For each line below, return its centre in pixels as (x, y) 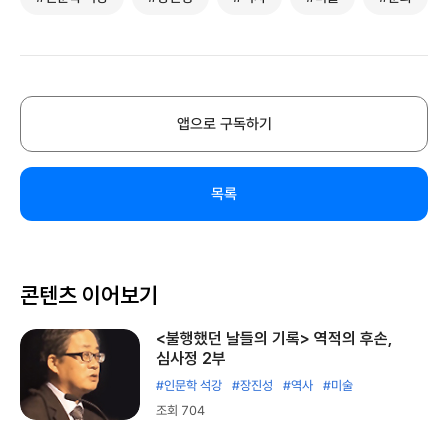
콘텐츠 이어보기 (89, 295)
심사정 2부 (191, 359)
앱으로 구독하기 (224, 124)
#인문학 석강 (189, 386)
